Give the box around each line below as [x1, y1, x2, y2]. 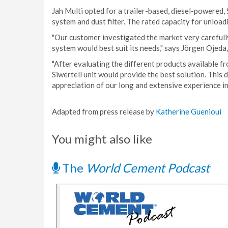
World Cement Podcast [86, 160, 210, 175]
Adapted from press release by [52, 107, 156, 116]
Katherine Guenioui [156, 107, 221, 116]
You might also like [52, 131, 152, 146]
